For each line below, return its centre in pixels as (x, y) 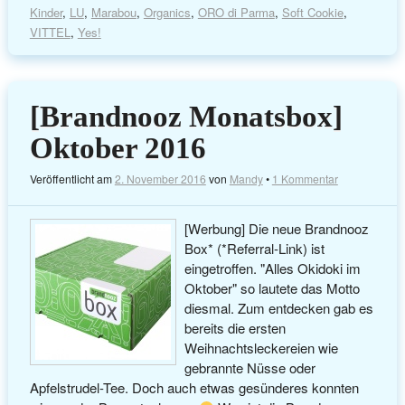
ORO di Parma (236, 13)
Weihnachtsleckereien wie (262, 348)
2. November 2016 (160, 178)
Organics (167, 13)
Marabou (113, 13)
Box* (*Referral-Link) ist (255, 249)
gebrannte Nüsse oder (250, 368)
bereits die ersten (235, 328)
